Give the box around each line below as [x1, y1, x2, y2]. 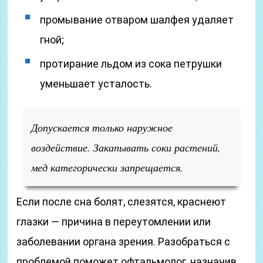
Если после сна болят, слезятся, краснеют [16, 195, 227, 208]
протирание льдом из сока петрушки [40, 58, 222, 70]
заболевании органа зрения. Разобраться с [16, 235, 231, 248]
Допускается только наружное [31, 120, 173, 134]
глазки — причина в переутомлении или [16, 215, 211, 228]
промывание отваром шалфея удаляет [40, 14, 234, 26]
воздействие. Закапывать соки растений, [31, 140, 221, 154]
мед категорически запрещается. [31, 160, 184, 174]
